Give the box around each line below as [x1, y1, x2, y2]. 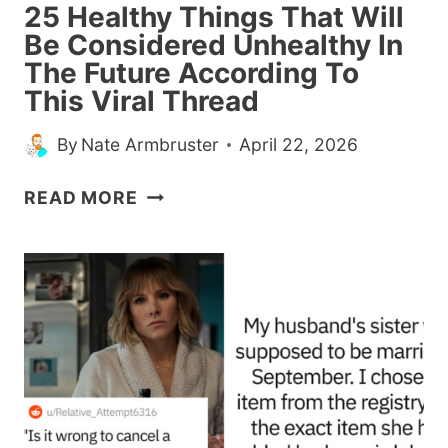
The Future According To [24, 55, 359, 90]
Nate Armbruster [81, 134, 220, 156]
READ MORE [24, 187, 138, 209]
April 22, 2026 [239, 134, 359, 156]
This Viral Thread [24, 83, 259, 118]
